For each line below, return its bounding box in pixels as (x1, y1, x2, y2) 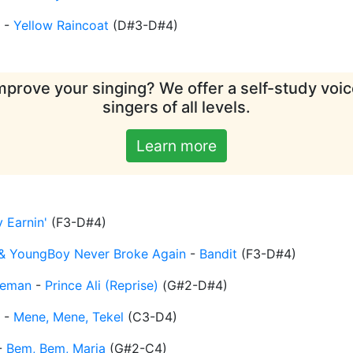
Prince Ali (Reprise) (45, 277, 158, 294)
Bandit (199, 246, 237, 262)
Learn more (136, 136, 217, 156)
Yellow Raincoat (13, 17, 109, 34)
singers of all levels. (102, 98, 251, 117)
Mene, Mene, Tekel (13, 309, 124, 325)
